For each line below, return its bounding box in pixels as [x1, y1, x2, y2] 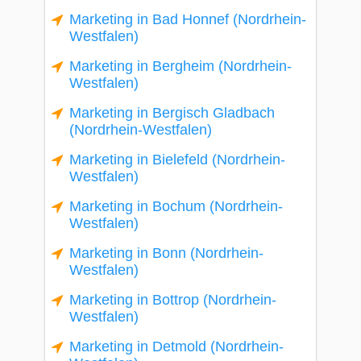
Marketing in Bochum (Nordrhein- [69, 198, 283, 214]
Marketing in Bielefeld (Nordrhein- [69, 151, 285, 168]
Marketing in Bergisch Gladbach [69, 105, 275, 121]
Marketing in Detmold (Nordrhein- [69, 338, 284, 355]
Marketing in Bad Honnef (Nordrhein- [69, 11, 306, 27]
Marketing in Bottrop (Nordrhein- [69, 292, 276, 308]
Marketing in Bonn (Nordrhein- [69, 245, 263, 261]
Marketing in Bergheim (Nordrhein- [69, 58, 292, 74]
